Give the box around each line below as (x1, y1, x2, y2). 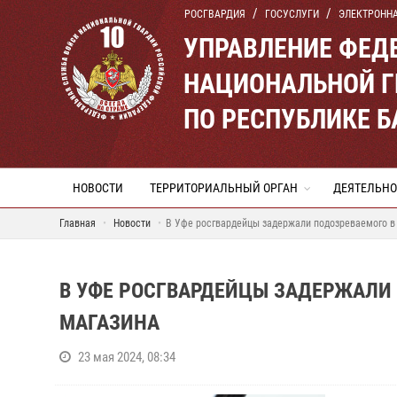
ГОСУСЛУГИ (265, 8, 319, 20)
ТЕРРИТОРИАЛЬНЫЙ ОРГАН (150, 181, 298, 195)
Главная (59, 217, 96, 230)
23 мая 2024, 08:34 (78, 349, 175, 365)
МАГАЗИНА (59, 310, 160, 335)
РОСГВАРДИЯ (184, 8, 245, 20)
